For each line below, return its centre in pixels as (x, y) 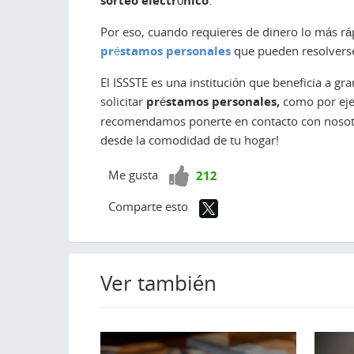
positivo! (192, 193)
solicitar (123, 101)
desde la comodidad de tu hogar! (190, 139)
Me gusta (135, 174)
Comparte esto (148, 206)
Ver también (158, 283)
